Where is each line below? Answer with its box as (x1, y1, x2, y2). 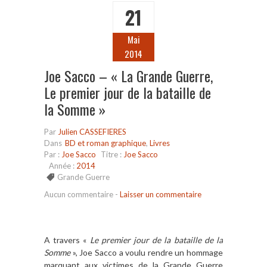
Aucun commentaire (44, 190, 113, 200)
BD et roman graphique (65, 138, 146, 148)
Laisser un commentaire (120, 190, 201, 200)
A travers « (44, 235, 87, 246)
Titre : (101, 150, 123, 160)
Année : (49, 161, 76, 171)
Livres (150, 138, 170, 148)
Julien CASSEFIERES (58, 127, 126, 137)
